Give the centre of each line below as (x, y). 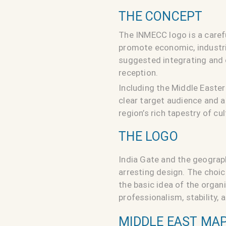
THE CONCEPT (161, 17)
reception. (138, 73)
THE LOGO (148, 137)
